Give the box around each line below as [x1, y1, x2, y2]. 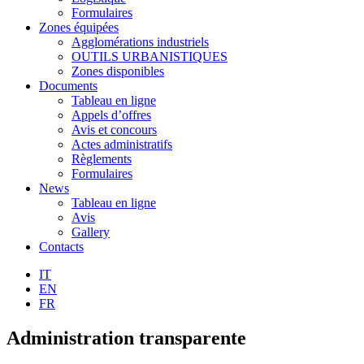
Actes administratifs [71, 136, 172, 151]
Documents [39, 78, 97, 93]
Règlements [71, 151, 132, 166]
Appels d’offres [71, 107, 151, 122]
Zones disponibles [71, 63, 164, 78]
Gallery [71, 224, 110, 239]
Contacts [39, 239, 84, 253]
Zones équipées [39, 19, 119, 34]
